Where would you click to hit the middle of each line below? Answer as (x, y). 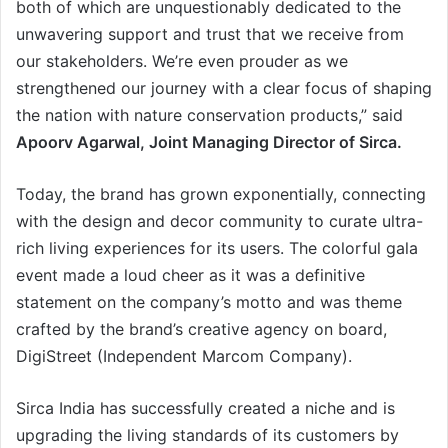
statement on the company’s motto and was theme (209, 302)
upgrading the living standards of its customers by (207, 435)
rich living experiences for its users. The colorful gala (217, 248)
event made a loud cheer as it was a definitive (190, 275)
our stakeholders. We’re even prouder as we (182, 61)
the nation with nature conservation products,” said (209, 115)
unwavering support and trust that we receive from (210, 34)
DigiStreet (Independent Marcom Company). (184, 356)
